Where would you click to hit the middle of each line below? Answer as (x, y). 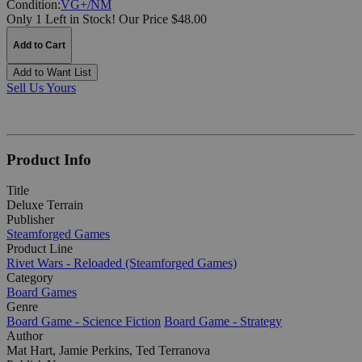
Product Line (40, 249)
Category (30, 278)
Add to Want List (52, 72)
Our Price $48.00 (163, 19)
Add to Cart (39, 45)
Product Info (49, 159)
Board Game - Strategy (223, 322)
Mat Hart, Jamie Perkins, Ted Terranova (108, 351)
